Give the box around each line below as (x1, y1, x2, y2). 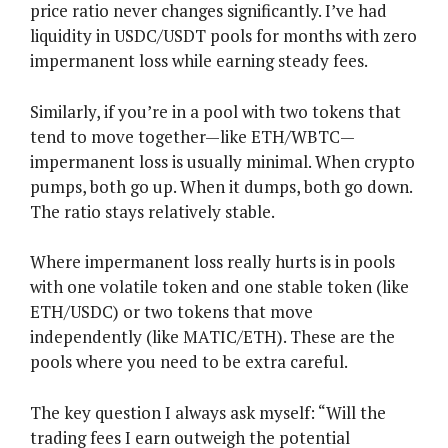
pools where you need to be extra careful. (30, 350, 348, 374)
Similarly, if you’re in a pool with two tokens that (30, 99, 401, 123)
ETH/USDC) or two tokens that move (30, 300, 313, 324)
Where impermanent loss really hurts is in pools (30, 250, 395, 274)
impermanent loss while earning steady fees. (30, 49, 368, 73)
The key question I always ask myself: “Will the (30, 400, 386, 424)
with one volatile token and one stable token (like (30, 275, 409, 299)
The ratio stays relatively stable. (30, 199, 275, 223)
